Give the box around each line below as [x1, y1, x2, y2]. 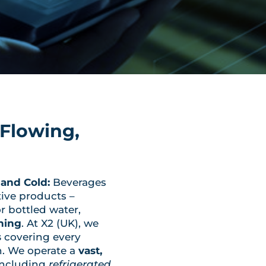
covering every [1, 230, 81, 243]
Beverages [50, 176, 107, 188]
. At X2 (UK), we [21, 217, 99, 229]
